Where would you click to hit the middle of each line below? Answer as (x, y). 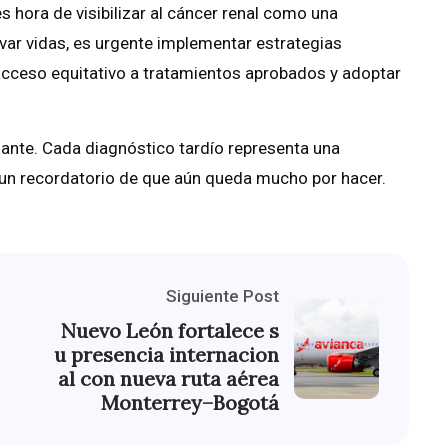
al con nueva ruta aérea (168, 379)
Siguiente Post (222, 296)
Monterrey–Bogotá (190, 403)
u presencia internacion (166, 355)
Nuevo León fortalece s (170, 331)
